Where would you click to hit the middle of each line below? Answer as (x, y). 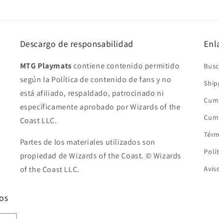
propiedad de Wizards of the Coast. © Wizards (101, 156)
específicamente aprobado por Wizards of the (100, 107)
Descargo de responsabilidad (77, 44)
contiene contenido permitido (126, 66)
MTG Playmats (46, 66)
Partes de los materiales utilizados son (88, 142)
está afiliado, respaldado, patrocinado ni (92, 93)
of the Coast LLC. (50, 170)
